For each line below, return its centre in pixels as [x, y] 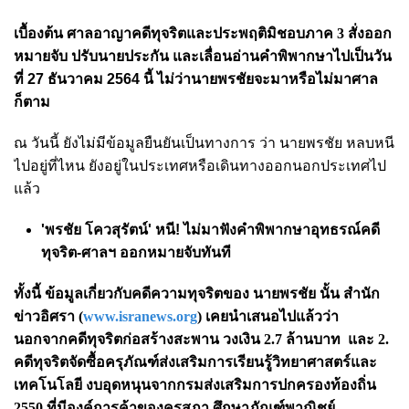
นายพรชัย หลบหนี [337, 142]
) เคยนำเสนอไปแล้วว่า [268, 316]
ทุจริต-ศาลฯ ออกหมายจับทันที [136, 252]
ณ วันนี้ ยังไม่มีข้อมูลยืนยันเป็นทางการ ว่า [147, 142]
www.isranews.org [140, 316]
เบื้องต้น [40, 33]
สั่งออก [368, 33]
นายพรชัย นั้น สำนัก [316, 293]
